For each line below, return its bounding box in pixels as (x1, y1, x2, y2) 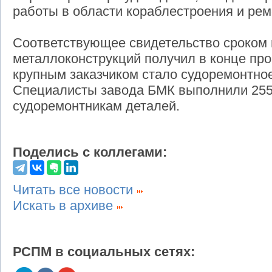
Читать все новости (13, 182, 137, 198)
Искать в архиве (13, 198, 117, 214)
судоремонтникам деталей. (13, 98, 180, 114)
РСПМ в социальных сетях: (13, 244, 195, 260)
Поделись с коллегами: (13, 144, 167, 160)
